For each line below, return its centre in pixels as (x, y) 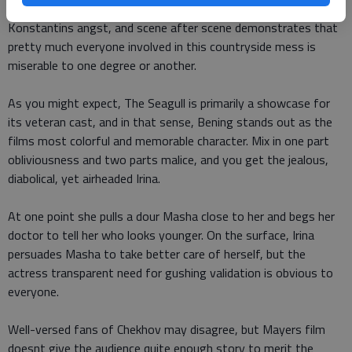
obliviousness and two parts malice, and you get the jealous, (168, 159)
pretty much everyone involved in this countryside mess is (162, 46)
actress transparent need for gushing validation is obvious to (170, 272)
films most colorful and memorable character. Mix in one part (169, 140)
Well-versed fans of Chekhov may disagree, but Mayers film (167, 329)
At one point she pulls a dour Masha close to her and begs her (171, 216)
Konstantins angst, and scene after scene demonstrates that (173, 27)
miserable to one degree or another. (102, 65)
